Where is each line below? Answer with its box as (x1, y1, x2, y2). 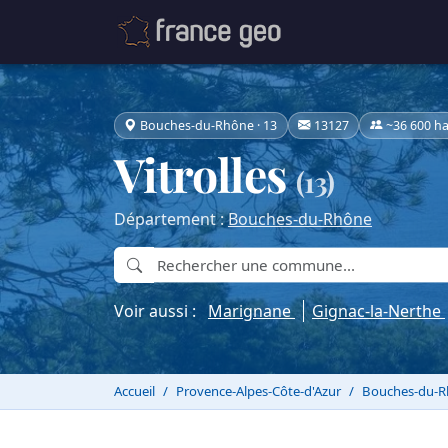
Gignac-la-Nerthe (312, 300, 445, 323)
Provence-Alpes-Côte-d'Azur (176, 382, 341, 401)
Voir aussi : (114, 300, 208, 323)
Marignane (208, 300, 295, 323)
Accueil (114, 382, 155, 401)
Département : (114, 208, 228, 231)
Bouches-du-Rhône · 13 (140, 116, 278, 134)
